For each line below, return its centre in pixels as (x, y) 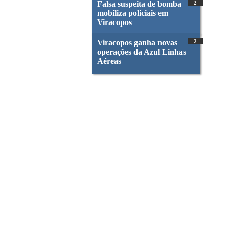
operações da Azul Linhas (142, 52)
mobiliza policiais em (133, 13)
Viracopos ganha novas (137, 43)
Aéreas (109, 61)
